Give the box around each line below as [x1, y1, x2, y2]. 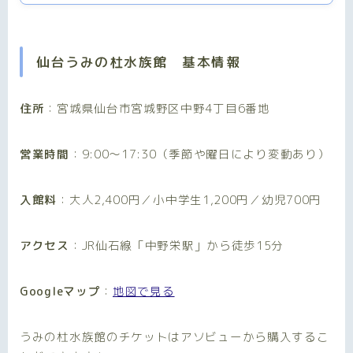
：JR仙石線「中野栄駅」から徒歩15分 [69, 237, 284, 255]
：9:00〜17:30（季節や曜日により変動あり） [69, 146, 330, 163]
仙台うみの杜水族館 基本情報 [36, 53, 240, 72]
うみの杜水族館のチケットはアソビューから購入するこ [20, 329, 329, 346]
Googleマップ [20, 283, 101, 300]
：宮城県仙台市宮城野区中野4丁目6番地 [44, 100, 270, 117]
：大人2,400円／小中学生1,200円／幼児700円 [57, 191, 322, 209]
